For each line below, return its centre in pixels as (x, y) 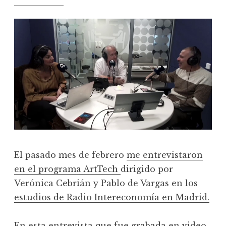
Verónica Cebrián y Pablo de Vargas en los (106, 183)
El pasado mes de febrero (70, 155)
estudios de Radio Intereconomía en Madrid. (112, 197)
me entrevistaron (165, 155)
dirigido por (147, 169)
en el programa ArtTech (67, 169)
